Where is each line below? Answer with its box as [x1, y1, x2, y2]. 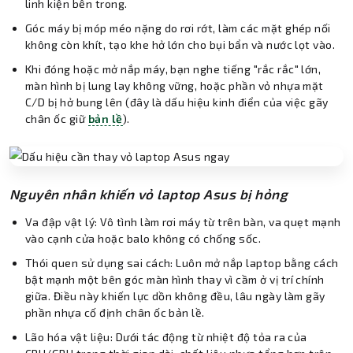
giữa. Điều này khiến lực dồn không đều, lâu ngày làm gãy [25, 288, 325, 303]
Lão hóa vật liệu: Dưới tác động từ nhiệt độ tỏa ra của [25, 329, 307, 344]
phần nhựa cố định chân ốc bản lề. [25, 305, 205, 319]
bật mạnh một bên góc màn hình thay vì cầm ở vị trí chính [25, 272, 325, 286]
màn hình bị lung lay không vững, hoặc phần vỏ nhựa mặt [25, 78, 324, 92]
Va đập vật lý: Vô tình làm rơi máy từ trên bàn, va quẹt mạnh [25, 214, 341, 229]
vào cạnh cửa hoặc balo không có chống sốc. [25, 231, 262, 245]
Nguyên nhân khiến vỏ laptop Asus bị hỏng [9, 185, 288, 202]
